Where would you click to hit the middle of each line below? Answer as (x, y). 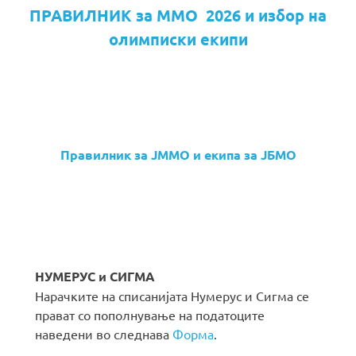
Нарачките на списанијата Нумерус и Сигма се (172, 296)
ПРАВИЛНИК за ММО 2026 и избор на (178, 15)
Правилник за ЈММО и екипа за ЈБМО (178, 155)
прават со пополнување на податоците (150, 315)
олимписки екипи (178, 39)
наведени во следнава (104, 334)
